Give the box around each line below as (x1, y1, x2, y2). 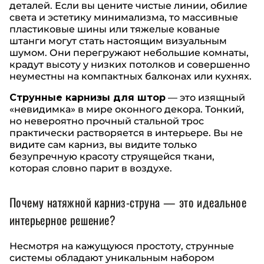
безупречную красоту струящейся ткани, (9, 151, 214, 163)
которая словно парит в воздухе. (9, 163, 172, 174)
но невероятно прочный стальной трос (9, 115, 204, 127)
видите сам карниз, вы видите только (9, 139, 197, 151)
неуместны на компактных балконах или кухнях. (9, 71, 252, 82)
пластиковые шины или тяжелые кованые (9, 24, 220, 35)
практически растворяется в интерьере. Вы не (9, 127, 243, 139)
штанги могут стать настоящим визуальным (9, 35, 227, 47)
